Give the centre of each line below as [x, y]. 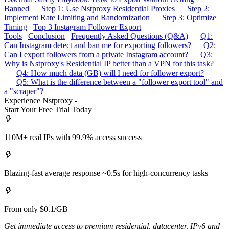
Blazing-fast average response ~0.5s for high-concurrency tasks [106, 173]
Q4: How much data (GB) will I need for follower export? [110, 73]
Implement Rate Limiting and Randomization [77, 17]
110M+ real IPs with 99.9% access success [73, 137]
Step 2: [198, 8]
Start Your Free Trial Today [48, 109]
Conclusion [47, 36]
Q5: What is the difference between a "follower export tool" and [120, 82]
